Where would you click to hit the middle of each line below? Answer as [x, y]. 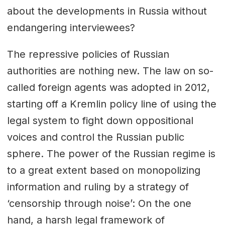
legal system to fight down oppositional [100, 120]
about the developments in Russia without [107, 11]
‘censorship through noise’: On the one [99, 203]
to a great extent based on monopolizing [103, 170]
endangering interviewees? [71, 27]
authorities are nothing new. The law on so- [110, 71]
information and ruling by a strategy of [98, 187]
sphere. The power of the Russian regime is [111, 153]
